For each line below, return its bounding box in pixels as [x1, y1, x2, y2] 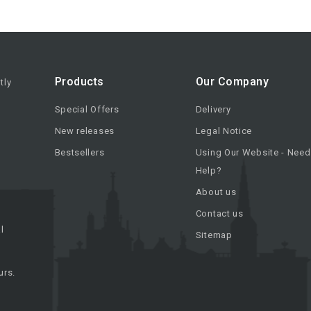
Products [54, 75, 104, 89]
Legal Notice [195, 126, 253, 137]
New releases [54, 126, 115, 137]
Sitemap [195, 230, 233, 241]
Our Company [195, 75, 269, 89]
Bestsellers [54, 147, 105, 158]
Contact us [195, 208, 244, 219]
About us [195, 187, 237, 198]
